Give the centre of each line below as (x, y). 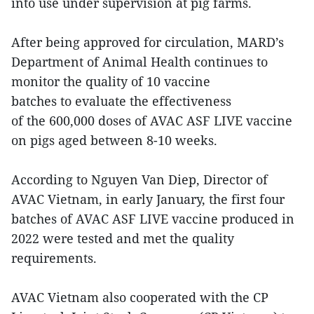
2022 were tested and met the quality (123, 238)
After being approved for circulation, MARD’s (148, 42)
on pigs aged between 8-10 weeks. (114, 140)
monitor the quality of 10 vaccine (111, 81)
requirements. (54, 258)
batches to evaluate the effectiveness (121, 101)
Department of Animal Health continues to (139, 61)
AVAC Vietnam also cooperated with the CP (140, 297)
